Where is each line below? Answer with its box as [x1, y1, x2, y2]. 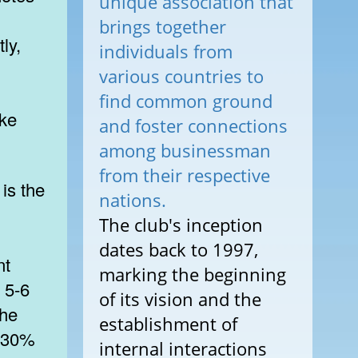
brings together [98, 14, 226, 39]
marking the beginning [98, 261, 286, 287]
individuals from [98, 38, 233, 64]
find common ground [98, 88, 272, 113]
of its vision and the [98, 286, 261, 312]
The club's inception [98, 212, 263, 237]
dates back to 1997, [98, 237, 258, 262]
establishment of [98, 311, 237, 336]
